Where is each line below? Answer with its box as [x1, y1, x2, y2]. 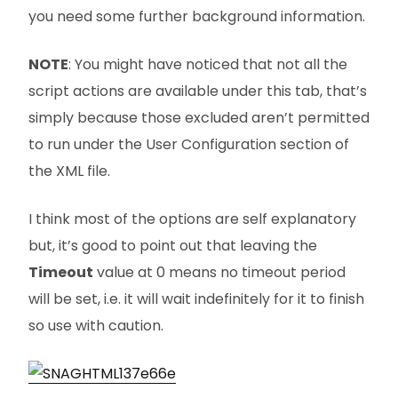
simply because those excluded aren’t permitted [28, 107, 370, 128]
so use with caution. [28, 315, 163, 336]
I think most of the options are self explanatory [28, 209, 356, 229]
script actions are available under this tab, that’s [28, 81, 367, 101]
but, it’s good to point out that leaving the [28, 235, 317, 256]
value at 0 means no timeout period [93, 262, 346, 283]
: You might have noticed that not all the [68, 54, 347, 75]
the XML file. [28, 161, 110, 181]
